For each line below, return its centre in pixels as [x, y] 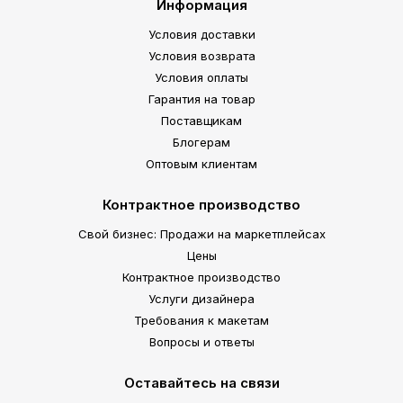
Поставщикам [201, 121]
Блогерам [201, 142]
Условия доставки [201, 34]
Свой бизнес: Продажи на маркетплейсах [201, 234]
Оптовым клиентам [201, 164]
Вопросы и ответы [201, 342]
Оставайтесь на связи [201, 383]
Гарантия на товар [201, 99]
